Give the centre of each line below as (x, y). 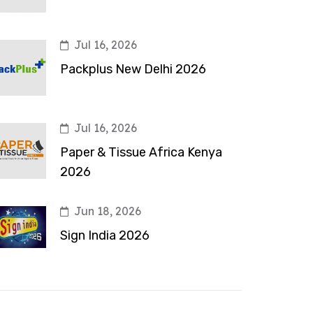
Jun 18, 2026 (108, 211)
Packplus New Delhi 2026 (133, 69)
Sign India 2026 (105, 235)
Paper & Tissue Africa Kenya (141, 152)
